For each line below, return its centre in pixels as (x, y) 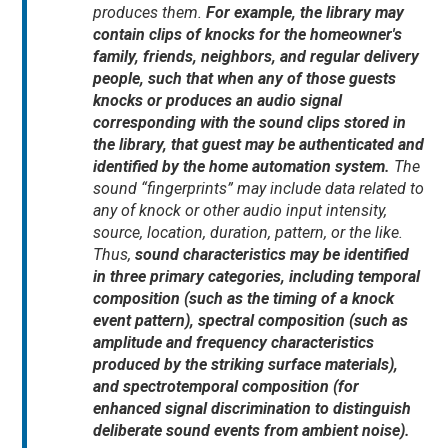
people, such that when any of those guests (245, 79)
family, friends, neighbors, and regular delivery (256, 57)
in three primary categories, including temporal (257, 277)
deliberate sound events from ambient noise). (254, 431)
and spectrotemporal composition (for (226, 387)
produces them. (148, 13)
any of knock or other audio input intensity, (240, 211)
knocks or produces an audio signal (218, 101)
